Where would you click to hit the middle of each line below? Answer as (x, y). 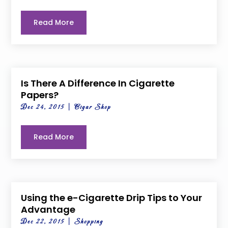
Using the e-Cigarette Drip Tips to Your (112, 198)
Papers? (40, 95)
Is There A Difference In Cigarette (98, 83)
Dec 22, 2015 (43, 222)
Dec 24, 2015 (43, 108)
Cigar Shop (93, 108)
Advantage (48, 210)
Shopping (89, 222)
